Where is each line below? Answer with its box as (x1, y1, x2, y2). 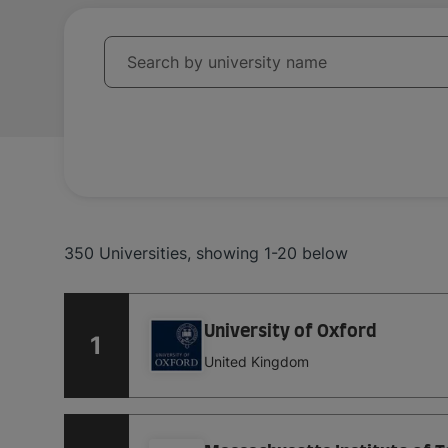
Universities (99, 242, 187, 263)
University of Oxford (203, 323, 377, 342)
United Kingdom (203, 353, 309, 371)
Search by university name (127, 51, 327, 72)
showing (196, 242, 259, 263)
